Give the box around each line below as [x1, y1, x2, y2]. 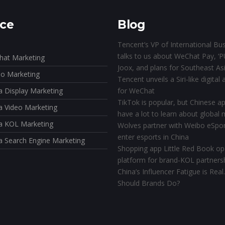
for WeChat [118, 86, 155, 95]
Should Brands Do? [118, 178, 180, 188]
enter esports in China [118, 132, 189, 142]
